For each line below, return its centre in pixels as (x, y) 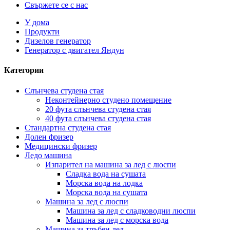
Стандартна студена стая (68, 127)
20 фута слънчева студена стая (98, 109)
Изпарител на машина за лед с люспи (111, 164)
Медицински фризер (61, 146)
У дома (37, 22)
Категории (24, 70)
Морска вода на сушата (107, 192)
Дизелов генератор (58, 41)
